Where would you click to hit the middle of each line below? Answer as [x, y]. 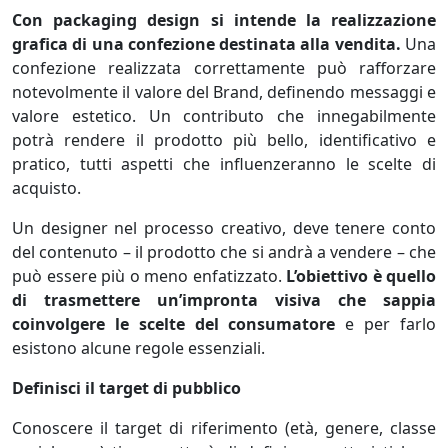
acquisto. [46, 188]
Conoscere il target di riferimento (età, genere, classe [224, 428]
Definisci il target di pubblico [126, 388]
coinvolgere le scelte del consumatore [174, 324]
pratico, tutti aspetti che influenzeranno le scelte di [224, 164]
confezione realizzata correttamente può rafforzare [224, 68]
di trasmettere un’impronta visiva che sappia [224, 300]
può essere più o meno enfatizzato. [149, 276]
